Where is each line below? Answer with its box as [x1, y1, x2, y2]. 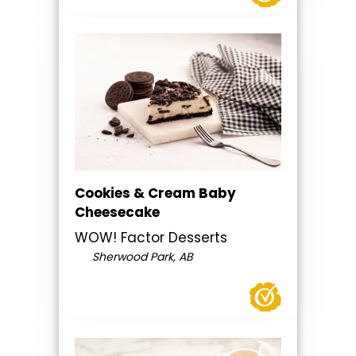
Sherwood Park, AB [88, 249, 193, 265]
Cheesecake [75, 203, 160, 222]
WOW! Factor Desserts [75, 228, 227, 248]
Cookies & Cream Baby [75, 184, 236, 203]
